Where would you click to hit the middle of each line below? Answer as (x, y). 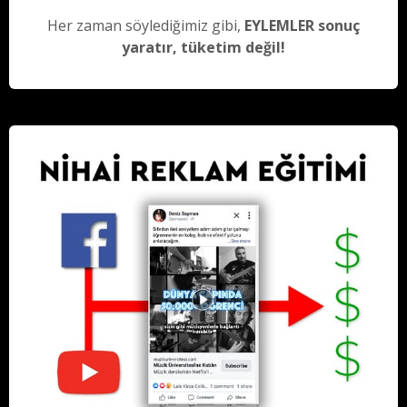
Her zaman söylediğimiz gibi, (146, 26)
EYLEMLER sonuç (302, 26)
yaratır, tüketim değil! (203, 48)
